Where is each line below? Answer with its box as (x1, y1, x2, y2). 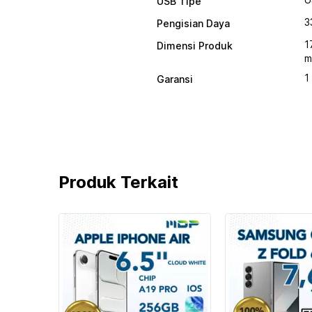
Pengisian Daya (157, 17, 230, 29)
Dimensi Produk (157, 40, 233, 52)
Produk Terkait (58, 172, 178, 192)
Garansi (157, 73, 193, 85)
